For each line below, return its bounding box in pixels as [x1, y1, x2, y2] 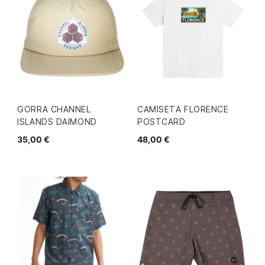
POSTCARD [137, 116, 186, 127]
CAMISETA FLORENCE [137, 104, 229, 114]
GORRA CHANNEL [17, 104, 91, 114]
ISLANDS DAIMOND [17, 116, 97, 127]
